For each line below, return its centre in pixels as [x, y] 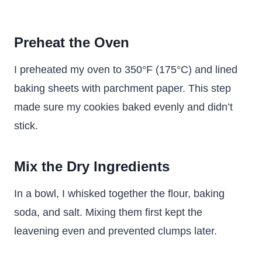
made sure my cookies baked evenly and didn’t [123, 107]
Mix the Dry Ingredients [92, 166]
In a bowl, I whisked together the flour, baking [119, 194]
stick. [26, 126]
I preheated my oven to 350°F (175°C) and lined [126, 70]
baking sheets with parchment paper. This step [123, 88]
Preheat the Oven [72, 42]
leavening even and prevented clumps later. [116, 231]
